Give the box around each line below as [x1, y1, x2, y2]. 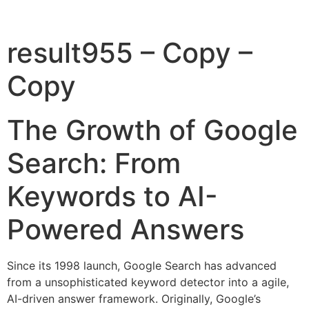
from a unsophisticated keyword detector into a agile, [7, 275, 289, 289]
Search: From [7, 146, 181, 180]
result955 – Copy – [7, 36, 252, 70]
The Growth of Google [7, 113, 298, 147]
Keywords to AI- [7, 179, 218, 213]
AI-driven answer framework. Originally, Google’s [7, 292, 261, 306]
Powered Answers [7, 212, 244, 246]
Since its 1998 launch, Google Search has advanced [7, 259, 277, 272]
